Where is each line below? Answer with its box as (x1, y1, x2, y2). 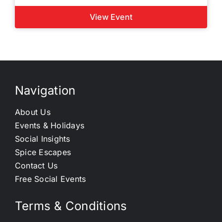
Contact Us (14, 160, 58, 170)
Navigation (14, 83, 76, 98)
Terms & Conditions (14, 198, 127, 213)
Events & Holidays (14, 120, 85, 130)
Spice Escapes (14, 147, 71, 157)
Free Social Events (14, 173, 86, 184)
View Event (89, 11, 133, 22)
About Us (14, 107, 51, 117)
